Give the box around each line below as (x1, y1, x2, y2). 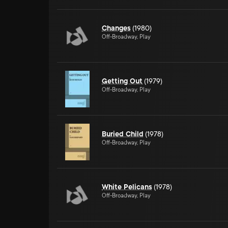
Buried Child (102, 130, 144, 138)
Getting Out (102, 77, 142, 85)
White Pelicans (102, 183, 152, 191)
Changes (102, 24, 131, 32)
